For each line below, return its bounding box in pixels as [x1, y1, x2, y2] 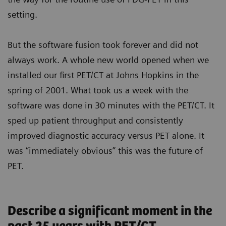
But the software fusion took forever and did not [8, 39, 198, 50]
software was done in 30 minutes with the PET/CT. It [8, 99, 214, 110]
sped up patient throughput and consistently [8, 115, 183, 126]
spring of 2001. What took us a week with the [8, 84, 188, 95]
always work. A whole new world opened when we [8, 54, 209, 65]
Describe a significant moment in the [8, 203, 212, 218]
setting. [8, 9, 37, 20]
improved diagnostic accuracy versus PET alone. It [8, 130, 204, 141]
